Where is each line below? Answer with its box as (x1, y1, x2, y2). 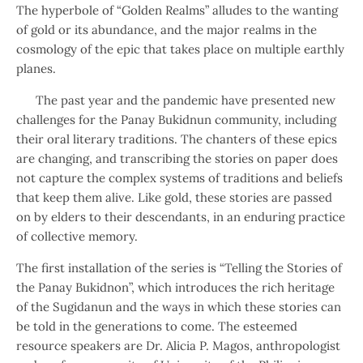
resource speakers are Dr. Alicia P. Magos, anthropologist (16, 338, 340, 353)
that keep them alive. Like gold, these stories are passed (16, 190, 332, 205)
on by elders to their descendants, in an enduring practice (16, 209, 345, 224)
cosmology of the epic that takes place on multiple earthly (16, 41, 344, 57)
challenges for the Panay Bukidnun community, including (16, 112, 336, 127)
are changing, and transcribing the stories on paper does (16, 151, 338, 166)
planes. (16, 61, 56, 76)
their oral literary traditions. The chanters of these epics (16, 131, 337, 147)
